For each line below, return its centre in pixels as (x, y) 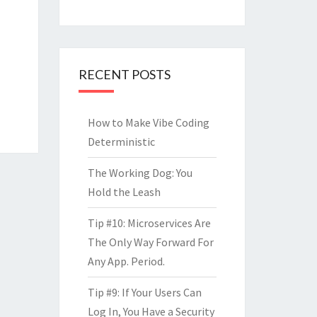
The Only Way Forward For (150, 242)
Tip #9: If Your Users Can (144, 293)
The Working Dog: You (140, 173)
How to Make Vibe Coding (148, 123)
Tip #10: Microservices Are (149, 223)
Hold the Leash (124, 192)
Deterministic (121, 142)
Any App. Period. (126, 261)
